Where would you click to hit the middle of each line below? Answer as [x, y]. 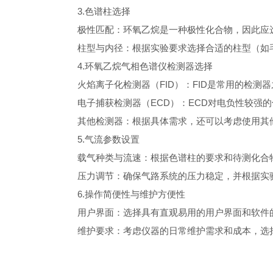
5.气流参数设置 [100, 139]
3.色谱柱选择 [95, 11]
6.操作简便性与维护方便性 [122, 194]
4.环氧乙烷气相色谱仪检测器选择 [136, 66]
